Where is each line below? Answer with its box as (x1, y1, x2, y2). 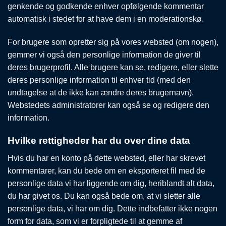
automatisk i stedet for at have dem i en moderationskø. (8, 15, 204, 24)
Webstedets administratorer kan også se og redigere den (8, 101, 209, 110)
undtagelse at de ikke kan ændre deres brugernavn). (8, 88, 194, 97)
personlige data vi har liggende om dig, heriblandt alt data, (8, 179, 214, 188)
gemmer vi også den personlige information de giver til (8, 50, 201, 60)
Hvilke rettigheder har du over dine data (8, 135, 190, 146)
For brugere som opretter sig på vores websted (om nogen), (8, 38, 218, 47)
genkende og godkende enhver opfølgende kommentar (8, 2, 204, 11)
